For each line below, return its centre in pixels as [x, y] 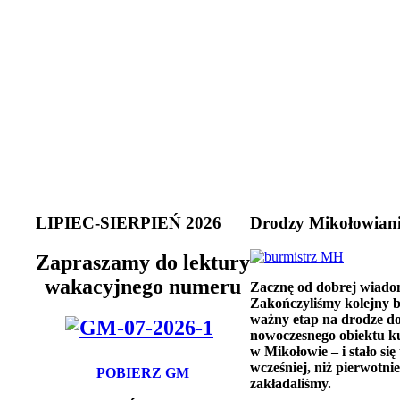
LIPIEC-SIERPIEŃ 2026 [129, 222]
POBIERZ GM [143, 373]
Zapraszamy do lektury [143, 262]
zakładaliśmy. [291, 384]
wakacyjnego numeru [143, 286]
